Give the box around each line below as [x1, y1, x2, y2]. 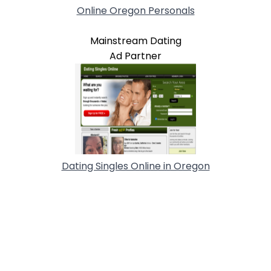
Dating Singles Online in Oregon [61, 158, 210, 173]
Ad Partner [109, 48, 162, 63]
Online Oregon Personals [76, 3, 195, 18]
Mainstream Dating [90, 33, 181, 48]
